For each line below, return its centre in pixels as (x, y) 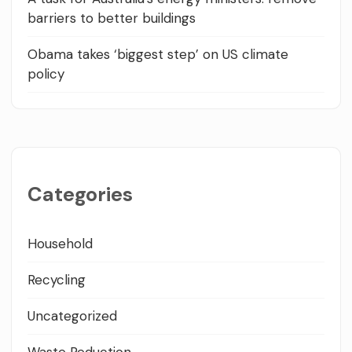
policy (46, 73)
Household (60, 243)
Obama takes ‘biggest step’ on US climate (158, 54)
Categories (80, 194)
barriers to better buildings (112, 18)
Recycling (57, 279)
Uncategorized (72, 315)
